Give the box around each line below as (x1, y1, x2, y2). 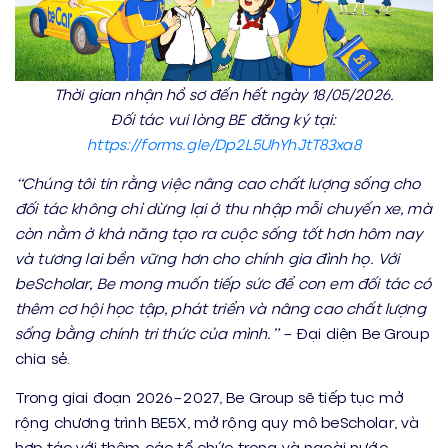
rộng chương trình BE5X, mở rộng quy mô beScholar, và (15, 412, 420, 431)
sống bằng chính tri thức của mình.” (15, 323, 279, 342)
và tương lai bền (15, 248, 135, 267)
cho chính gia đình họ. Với (212, 248, 400, 267)
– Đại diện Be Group (278, 323, 429, 342)
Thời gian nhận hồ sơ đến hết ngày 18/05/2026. (53, 84, 395, 103)
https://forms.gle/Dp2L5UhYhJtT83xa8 (87, 134, 361, 153)
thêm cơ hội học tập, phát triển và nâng (15, 298, 310, 317)
